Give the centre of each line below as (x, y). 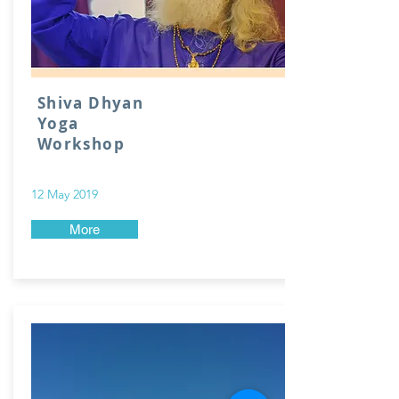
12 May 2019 (65, 194)
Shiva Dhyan (90, 103)
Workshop (81, 144)
